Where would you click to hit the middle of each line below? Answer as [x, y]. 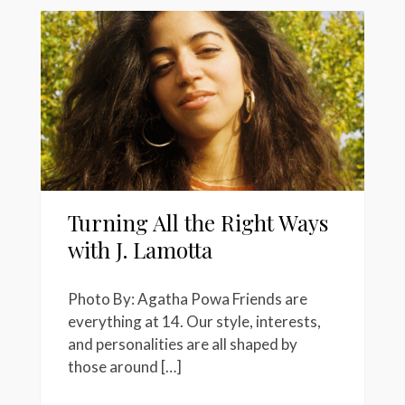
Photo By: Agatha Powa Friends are [188, 299]
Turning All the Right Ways [198, 222]
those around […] [125, 367]
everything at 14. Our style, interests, [194, 322]
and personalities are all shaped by [183, 344]
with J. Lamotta [140, 249]
